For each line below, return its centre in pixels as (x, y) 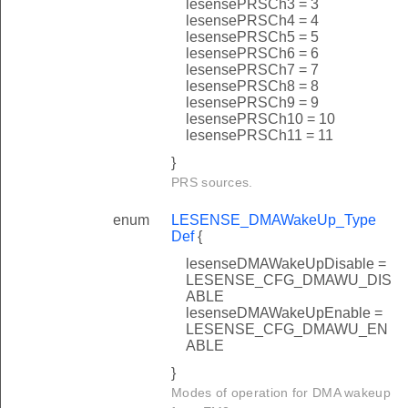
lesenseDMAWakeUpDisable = (286, 263)
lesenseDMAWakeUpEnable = (284, 312)
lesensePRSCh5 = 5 (252, 36)
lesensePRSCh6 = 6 (252, 53)
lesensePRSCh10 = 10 (260, 118)
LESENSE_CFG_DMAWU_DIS (289, 280)
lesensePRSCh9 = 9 (252, 102)
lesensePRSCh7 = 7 (252, 69)
